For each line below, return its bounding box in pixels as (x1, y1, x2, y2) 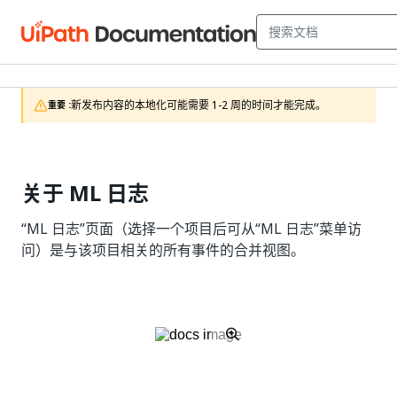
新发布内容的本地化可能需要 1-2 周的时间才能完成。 (71, 97, 326, 113)
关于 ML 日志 (21, 177, 149, 209)
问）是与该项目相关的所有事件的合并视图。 (21, 239, 305, 261)
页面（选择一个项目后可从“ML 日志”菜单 (85, 218, 347, 239)
